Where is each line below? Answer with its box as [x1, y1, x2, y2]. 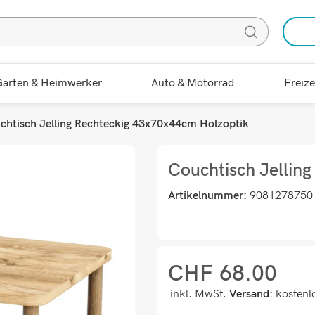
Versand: [229, 288, 273, 301]
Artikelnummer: [168, 189, 250, 202]
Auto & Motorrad [151, 77, 234, 90]
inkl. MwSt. [170, 288, 229, 301]
